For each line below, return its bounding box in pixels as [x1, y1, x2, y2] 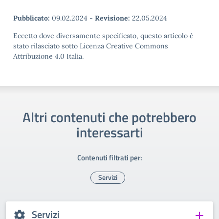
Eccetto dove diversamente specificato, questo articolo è [13, 31, 194, 40]
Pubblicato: [13, 14, 50, 22]
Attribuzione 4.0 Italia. [13, 52, 84, 61]
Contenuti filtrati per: [77, 152, 142, 163]
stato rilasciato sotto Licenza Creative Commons [13, 42, 168, 50]
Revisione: [95, 14, 130, 22]
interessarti [76, 122, 143, 143]
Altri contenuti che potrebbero [22, 107, 197, 128]
